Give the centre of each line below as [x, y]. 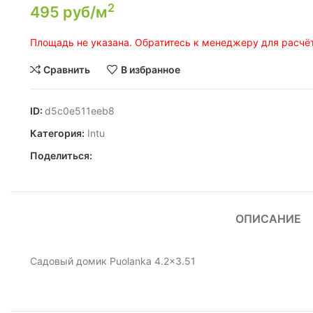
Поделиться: [61, 156]
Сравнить [67, 69]
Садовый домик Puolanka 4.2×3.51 [112, 261]
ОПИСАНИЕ [268, 219]
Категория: [57, 133]
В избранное [150, 69]
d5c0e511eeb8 [79, 111]
